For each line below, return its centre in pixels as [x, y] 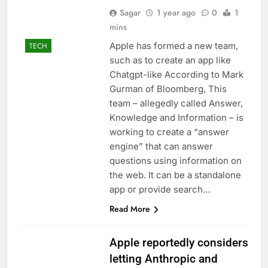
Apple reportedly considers [179, 243]
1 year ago [176, 13]
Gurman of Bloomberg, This [168, 89]
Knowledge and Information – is [176, 118]
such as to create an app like [170, 60]
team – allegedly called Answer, [176, 103]
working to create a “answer [169, 132]
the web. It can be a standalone [175, 175]
